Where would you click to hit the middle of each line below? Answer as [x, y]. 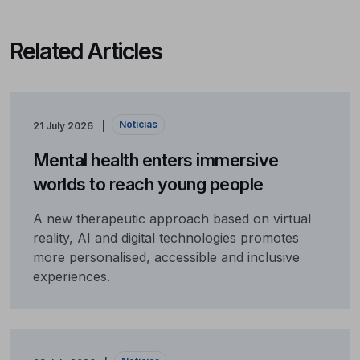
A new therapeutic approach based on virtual [172, 219]
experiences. [71, 277]
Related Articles [86, 51]
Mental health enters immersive [155, 160]
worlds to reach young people [148, 184]
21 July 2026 [63, 126]
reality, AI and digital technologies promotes [166, 238]
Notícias [138, 125]
